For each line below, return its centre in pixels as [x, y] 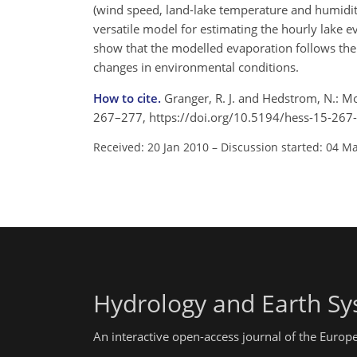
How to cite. [129, 98]
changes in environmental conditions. [196, 67]
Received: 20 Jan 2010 [151, 147]
